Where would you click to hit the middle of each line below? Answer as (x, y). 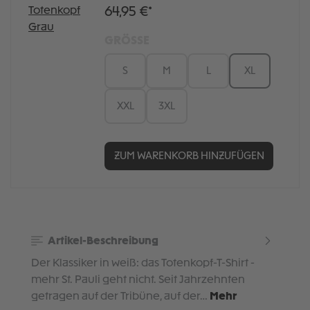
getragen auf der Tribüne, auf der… (120, 297)
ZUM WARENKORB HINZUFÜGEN (189, 156)
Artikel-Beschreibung (102, 241)
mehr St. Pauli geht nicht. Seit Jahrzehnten (138, 280)
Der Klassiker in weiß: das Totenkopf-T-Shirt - (143, 263)
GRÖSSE (127, 42)
